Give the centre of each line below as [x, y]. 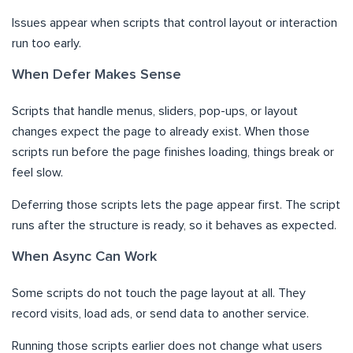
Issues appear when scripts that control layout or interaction [175, 23]
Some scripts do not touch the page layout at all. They [159, 294]
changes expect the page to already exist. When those [161, 132]
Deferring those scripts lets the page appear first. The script [176, 205]
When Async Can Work [84, 257]
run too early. [46, 44]
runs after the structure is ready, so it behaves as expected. [174, 226]
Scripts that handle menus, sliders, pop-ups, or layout [155, 111]
